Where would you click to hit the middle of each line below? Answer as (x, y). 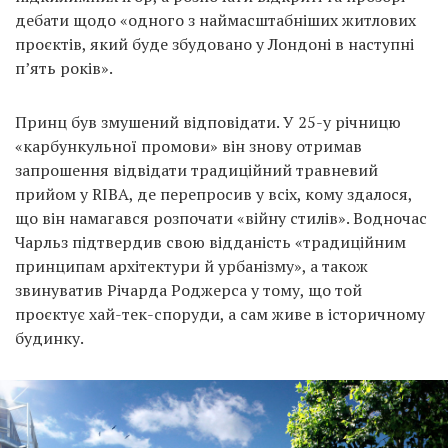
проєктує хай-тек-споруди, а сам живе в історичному (220, 314)
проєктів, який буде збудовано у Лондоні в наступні (214, 44)
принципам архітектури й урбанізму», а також (191, 266)
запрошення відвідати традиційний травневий (196, 170)
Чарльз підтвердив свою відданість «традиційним (210, 242)
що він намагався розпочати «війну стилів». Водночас (221, 218)
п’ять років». (64, 68)
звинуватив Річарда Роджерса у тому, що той (188, 290)
